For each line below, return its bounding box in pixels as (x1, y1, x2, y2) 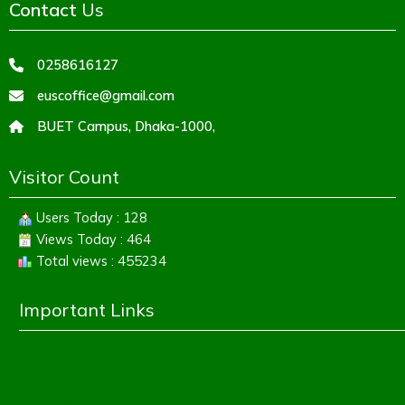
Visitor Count (9, 165, 119, 188)
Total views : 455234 (33, 251, 166, 269)
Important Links (18, 297, 155, 321)
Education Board (18, 361, 121, 379)
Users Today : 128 (33, 208, 147, 226)
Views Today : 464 (33, 230, 151, 248)
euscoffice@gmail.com (37, 86, 174, 104)
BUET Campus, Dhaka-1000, (37, 117, 215, 135)
